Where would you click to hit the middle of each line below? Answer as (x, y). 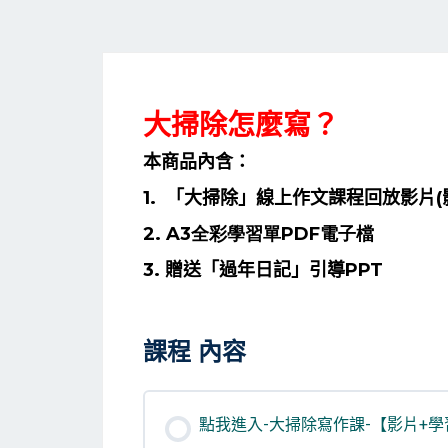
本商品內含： (197, 162)
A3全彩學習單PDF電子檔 (270, 234)
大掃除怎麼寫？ (241, 125)
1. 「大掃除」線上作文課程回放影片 (289, 198)
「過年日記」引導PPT (292, 270)
